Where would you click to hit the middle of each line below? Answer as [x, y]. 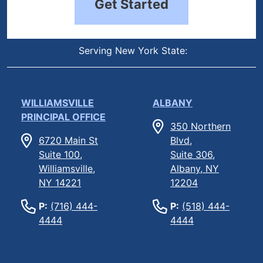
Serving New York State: [131, 50]
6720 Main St [68, 140]
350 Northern [200, 126]
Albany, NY [195, 168]
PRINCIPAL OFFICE [63, 117]
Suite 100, [60, 154]
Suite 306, [193, 154]
